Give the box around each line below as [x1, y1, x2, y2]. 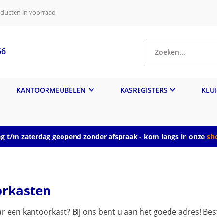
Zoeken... [155, 47, 185, 57]
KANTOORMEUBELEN [16, 85, 86, 94]
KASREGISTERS [120, 85, 168, 94]
